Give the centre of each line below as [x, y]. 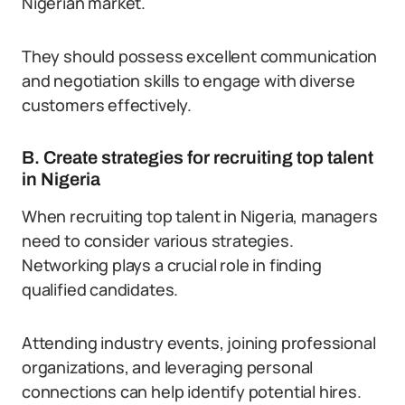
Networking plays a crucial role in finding [172, 265]
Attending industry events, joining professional [199, 343]
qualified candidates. [100, 289]
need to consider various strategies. [158, 240]
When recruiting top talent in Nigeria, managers [200, 216]
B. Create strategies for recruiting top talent [198, 157]
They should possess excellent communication [200, 56]
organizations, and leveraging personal [168, 367]
